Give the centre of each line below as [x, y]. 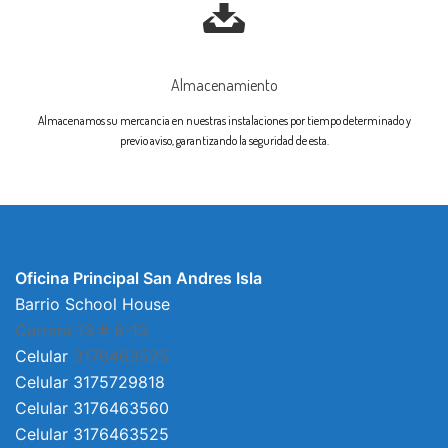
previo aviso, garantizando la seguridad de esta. [224, 141]
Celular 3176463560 [92, 407]
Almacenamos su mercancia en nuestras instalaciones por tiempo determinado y [224, 121]
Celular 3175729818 [90, 381]
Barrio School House [92, 303]
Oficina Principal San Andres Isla [138, 277]
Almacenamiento [224, 85]
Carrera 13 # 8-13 [81, 329]
